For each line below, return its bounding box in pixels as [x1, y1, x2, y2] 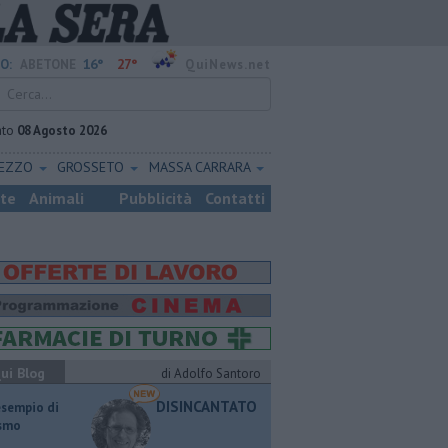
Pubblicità [119, 188, 192, 208]
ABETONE [20, 56, 76, 73]
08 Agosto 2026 [17, 122, 107, 139]
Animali [29, 188, 84, 208]
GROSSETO [57, 158, 129, 176]
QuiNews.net [185, 56, 271, 73]
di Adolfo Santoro [161, 365, 261, 382]
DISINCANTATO [156, 397, 257, 416]
